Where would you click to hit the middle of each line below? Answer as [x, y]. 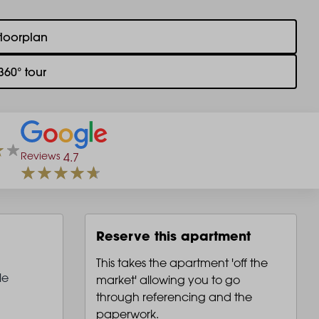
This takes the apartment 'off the [182, 263]
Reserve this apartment [173, 236]
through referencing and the [174, 297]
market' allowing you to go [168, 280]
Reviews [40, 156]
